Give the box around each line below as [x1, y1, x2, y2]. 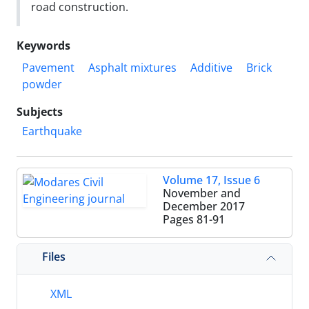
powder [22, 77, 62, 92]
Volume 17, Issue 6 [163, 172, 260, 188]
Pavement [22, 60, 74, 75]
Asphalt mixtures [88, 60, 177, 75]
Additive [190, 60, 232, 75]
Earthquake [22, 123, 82, 139]
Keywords [17, 38, 70, 53]
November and [163, 186, 241, 201]
